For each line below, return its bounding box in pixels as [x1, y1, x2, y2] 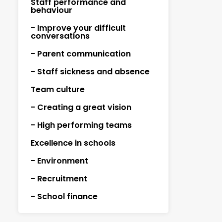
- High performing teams [30, 119, 132, 131]
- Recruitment [30, 173, 87, 184]
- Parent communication [30, 48, 131, 59]
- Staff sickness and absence [30, 66, 150, 77]
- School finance [30, 191, 98, 202]
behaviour [30, 4, 72, 16]
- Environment [30, 155, 88, 166]
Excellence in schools [30, 137, 115, 149]
